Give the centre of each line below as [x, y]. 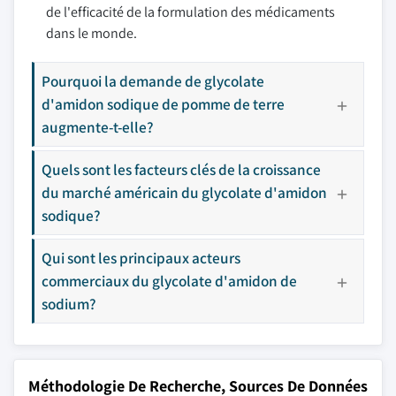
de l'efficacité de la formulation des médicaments [190, 12]
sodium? [69, 304]
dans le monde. [91, 33]
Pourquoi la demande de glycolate [153, 81]
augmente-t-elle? [98, 127]
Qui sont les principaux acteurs [141, 258]
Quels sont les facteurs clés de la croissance [181, 169]
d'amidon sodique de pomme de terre [163, 104]
